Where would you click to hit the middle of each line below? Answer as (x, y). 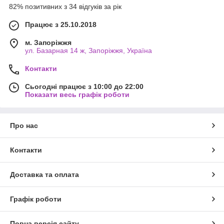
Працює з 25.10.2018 (61, 24)
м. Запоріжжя (48, 42)
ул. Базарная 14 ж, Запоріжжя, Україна (88, 50)
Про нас (24, 125)
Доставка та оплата (44, 174)
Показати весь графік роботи (77, 94)
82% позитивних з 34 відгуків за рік (65, 6)
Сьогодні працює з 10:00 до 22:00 (84, 86)
